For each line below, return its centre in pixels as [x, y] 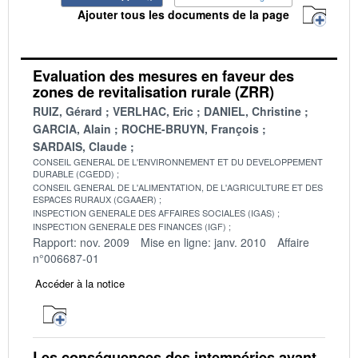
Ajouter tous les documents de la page [183, 15]
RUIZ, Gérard [68, 111]
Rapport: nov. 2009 [81, 242]
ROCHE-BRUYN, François [190, 128]
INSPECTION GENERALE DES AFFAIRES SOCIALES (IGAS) [154, 212]
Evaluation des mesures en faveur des [163, 76]
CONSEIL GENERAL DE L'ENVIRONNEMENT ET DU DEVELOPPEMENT [178, 161]
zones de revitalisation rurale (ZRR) [153, 91]
